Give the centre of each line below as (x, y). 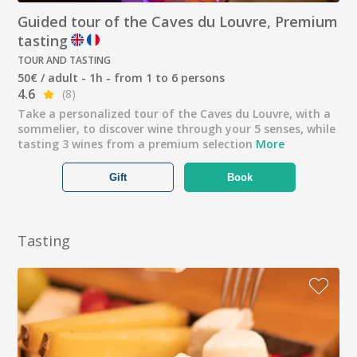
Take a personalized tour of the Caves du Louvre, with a (175, 114)
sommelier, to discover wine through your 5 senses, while (177, 129)
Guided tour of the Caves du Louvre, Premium (178, 22)
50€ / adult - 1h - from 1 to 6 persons (122, 78)
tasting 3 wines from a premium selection (137, 144)
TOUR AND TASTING (65, 61)
